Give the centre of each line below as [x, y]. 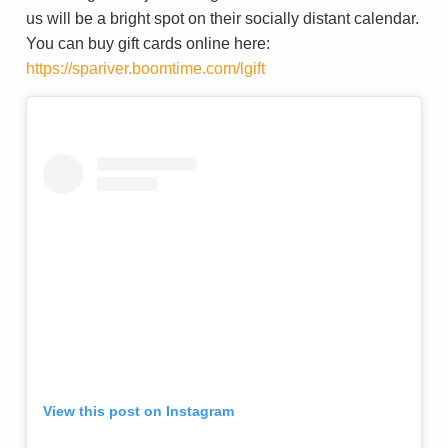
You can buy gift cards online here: [148, 44]
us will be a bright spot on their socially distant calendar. [222, 19]
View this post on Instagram [138, 410]
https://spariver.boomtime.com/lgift [145, 69]
